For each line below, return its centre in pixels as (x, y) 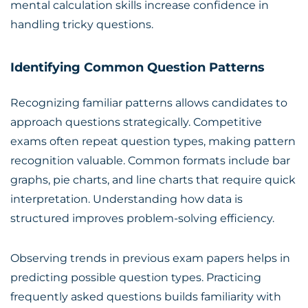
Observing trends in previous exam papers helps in (150, 258)
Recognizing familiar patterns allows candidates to (149, 103)
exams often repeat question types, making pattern (153, 141)
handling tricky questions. (82, 24)
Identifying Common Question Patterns (137, 67)
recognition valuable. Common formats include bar (150, 161)
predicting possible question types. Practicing (136, 277)
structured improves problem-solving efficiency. (142, 218)
